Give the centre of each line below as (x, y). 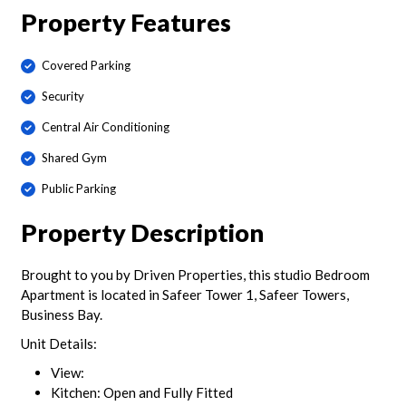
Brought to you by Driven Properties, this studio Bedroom (195, 275)
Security (63, 97)
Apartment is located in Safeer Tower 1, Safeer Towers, (184, 295)
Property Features (126, 22)
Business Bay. (61, 314)
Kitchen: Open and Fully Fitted (141, 392)
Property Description (142, 232)
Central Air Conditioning (106, 127)
